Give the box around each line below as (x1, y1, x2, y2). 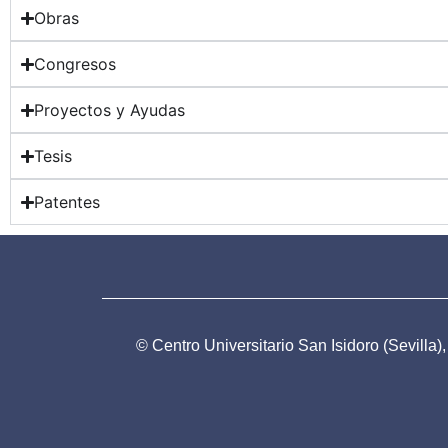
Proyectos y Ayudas (34, 100, 186, 121)
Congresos (34, 54, 117, 75)
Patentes (34, 192, 101, 213)
